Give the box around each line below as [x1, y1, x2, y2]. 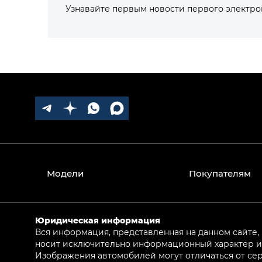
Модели [47, 167, 84, 179]
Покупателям [188, 167, 251, 179]
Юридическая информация [35, 215, 160, 226]
